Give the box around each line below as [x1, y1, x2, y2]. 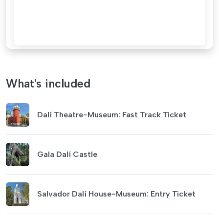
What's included [6, 76, 90, 90]
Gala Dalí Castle [37, 149, 97, 159]
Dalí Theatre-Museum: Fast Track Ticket [37, 109, 186, 119]
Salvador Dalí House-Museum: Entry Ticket [37, 189, 196, 198]
